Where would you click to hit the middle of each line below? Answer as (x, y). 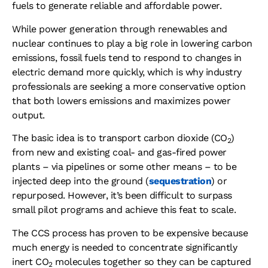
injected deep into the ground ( (80, 181)
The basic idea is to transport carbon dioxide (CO (120, 138)
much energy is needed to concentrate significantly (124, 247)
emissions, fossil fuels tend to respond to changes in (127, 57)
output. (28, 115)
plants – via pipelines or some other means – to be (124, 167)
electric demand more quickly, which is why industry (127, 72)
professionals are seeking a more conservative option (129, 86)
